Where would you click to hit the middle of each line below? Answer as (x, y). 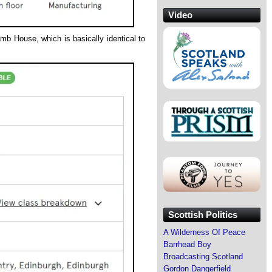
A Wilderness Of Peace (204, 232)
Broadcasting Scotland (203, 256)
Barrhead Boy (187, 244)
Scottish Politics (203, 214)
